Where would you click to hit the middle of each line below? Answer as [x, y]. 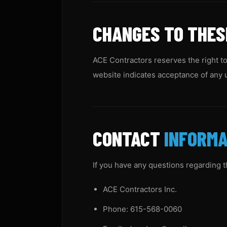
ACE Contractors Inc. [140, 189]
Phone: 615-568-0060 [142, 209]
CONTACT [128, 138]
